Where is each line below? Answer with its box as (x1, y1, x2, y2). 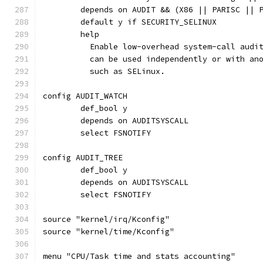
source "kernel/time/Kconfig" (43, 227, 174, 237)
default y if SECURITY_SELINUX (80, 17, 217, 27)
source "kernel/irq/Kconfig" (43, 214, 170, 224)
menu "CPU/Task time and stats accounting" (43, 251, 235, 261)
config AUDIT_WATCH (43, 91, 127, 101)
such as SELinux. (80, 66, 165, 76)
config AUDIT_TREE (43, 153, 123, 163)
